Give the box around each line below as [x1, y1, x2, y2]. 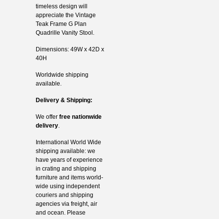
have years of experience [35, 156, 103, 163]
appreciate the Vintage [35, 11, 96, 19]
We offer [35, 113, 59, 120]
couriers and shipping [35, 191, 93, 198]
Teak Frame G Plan [35, 20, 87, 27]
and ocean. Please [35, 209, 86, 216]
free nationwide [59, 113, 102, 120]
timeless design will [35, 2, 88, 10]
